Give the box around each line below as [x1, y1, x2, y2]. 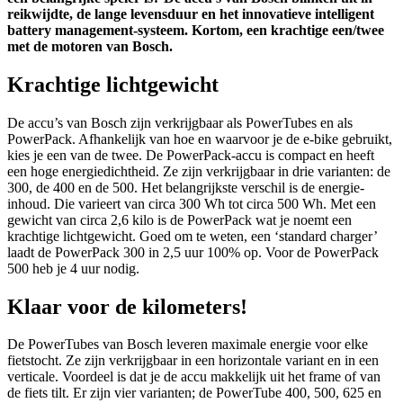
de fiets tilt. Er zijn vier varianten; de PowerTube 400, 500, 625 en [7, 385, 381, 401]
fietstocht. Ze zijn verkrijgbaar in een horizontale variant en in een [7, 353, 379, 369]
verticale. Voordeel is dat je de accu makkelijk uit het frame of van [7, 369, 381, 385]
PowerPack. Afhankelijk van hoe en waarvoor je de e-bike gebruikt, [7, 130, 392, 147]
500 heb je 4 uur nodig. [7, 260, 139, 276]
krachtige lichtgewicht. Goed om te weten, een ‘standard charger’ [7, 228, 377, 244]
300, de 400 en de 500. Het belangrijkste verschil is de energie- [7, 179, 364, 195]
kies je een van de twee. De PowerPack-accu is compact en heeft [7, 147, 374, 163]
